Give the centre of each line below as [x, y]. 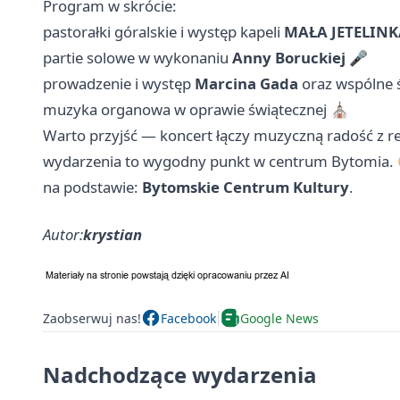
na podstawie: [92, 187]
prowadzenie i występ [119, 84]
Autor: [63, 235]
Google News [279, 318]
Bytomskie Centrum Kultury [246, 187]
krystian [112, 235]
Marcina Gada [246, 84]
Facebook [188, 318]
